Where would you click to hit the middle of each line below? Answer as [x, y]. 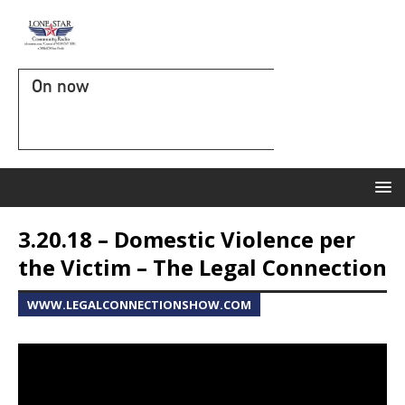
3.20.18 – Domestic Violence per [187, 239]
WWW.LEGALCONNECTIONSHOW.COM [139, 305]
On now [60, 86]
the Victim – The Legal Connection [202, 267]
